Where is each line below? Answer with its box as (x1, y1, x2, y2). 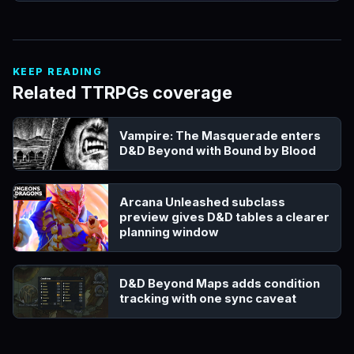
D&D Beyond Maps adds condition (119, 277, 320, 292)
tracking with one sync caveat (119, 292, 296, 307)
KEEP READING (13, 66, 103, 78)
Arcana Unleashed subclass (119, 195, 285, 210)
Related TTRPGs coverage (13, 82, 232, 104)
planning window (119, 225, 219, 240)
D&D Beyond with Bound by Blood (119, 144, 316, 159)
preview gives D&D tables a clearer (119, 210, 330, 225)
